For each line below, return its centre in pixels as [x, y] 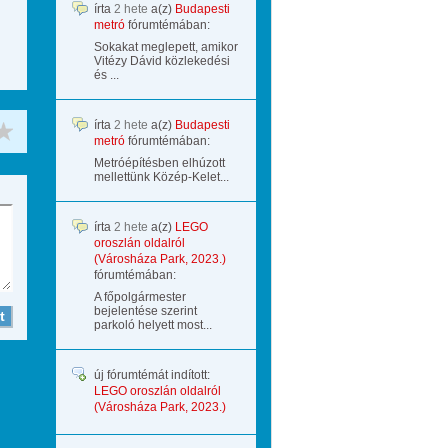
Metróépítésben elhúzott [159, 163]
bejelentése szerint [145, 311]
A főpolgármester [140, 297]
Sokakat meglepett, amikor [166, 47]
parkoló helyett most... [153, 325]
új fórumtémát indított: [152, 375]
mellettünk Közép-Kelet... [161, 177]
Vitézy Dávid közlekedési [162, 61]
